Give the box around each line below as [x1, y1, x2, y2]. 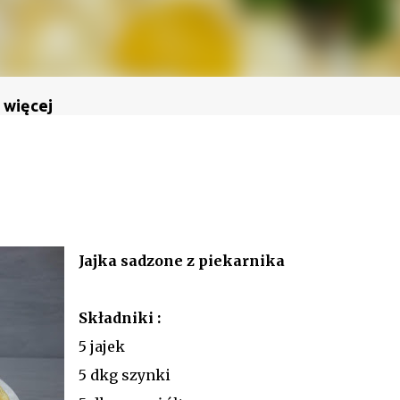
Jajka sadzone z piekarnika [78, 251, 285, 270]
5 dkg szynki [78, 365, 171, 384]
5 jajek [78, 337, 125, 355]
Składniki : [78, 308, 161, 327]
